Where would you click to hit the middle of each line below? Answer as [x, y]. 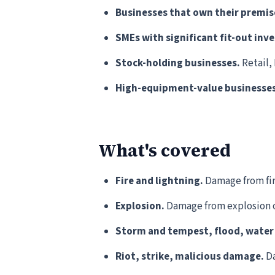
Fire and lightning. [159, 181]
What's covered [165, 150]
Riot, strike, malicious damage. [190, 257]
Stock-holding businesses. [178, 63]
